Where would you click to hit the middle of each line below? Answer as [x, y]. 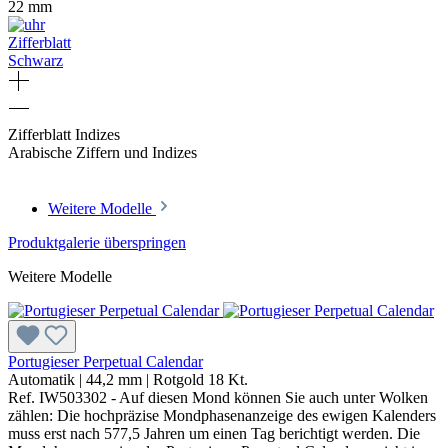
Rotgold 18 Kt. [200, 380]
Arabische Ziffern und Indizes [102, 153]
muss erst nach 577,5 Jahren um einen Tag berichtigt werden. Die [214, 434]
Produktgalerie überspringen [97, 243]
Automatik [41, 380]
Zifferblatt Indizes [64, 135]
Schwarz [35, 61]
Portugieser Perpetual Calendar [105, 362]
